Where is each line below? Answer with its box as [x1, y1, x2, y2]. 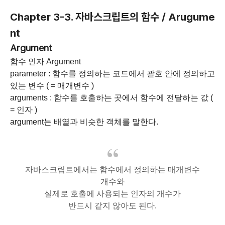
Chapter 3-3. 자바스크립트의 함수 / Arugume [10, 10, 215, 23]
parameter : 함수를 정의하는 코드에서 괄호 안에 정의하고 [10, 69, 215, 78]
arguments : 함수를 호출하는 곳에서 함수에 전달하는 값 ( [10, 93, 213, 102]
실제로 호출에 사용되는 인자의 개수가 [44, 189, 181, 198]
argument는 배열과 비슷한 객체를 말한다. [10, 117, 158, 126]
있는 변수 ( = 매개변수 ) [10, 81, 94, 90]
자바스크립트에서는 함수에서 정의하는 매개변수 [25, 165, 200, 174]
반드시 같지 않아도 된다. [68, 201, 157, 210]
